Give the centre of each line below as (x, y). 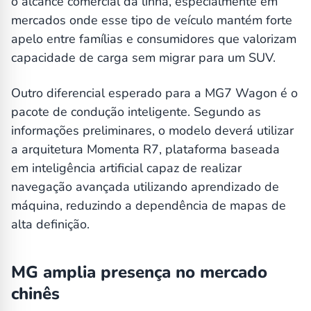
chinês (35, 294)
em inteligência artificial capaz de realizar (126, 168)
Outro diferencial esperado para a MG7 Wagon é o (154, 93)
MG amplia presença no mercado (139, 272)
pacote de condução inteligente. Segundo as (136, 112)
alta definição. (50, 225)
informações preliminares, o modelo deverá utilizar (152, 131)
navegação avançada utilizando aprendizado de (145, 187)
